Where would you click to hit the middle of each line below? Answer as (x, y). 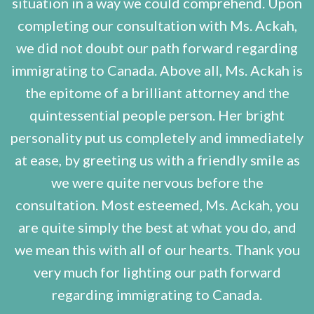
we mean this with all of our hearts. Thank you (157, 250)
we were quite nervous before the (157, 183)
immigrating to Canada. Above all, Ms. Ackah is (157, 70)
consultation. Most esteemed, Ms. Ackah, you (157, 205)
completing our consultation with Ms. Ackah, (157, 26)
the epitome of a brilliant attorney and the (157, 93)
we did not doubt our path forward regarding (157, 48)
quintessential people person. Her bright (157, 115)
